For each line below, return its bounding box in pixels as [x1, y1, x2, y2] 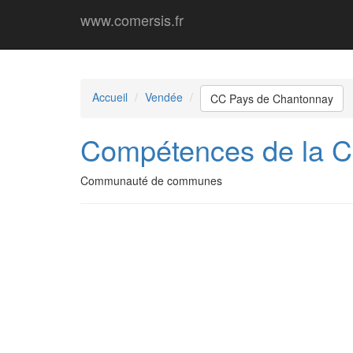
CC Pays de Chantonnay [210, 91, 333, 106]
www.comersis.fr [80, 9, 184, 30]
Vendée [145, 88, 183, 105]
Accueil [92, 88, 128, 105]
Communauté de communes [80, 173, 222, 188]
